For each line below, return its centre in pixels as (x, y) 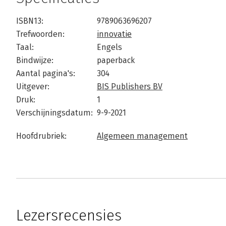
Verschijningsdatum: (54, 113)
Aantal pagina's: (46, 73)
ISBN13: (30, 21)
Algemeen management (142, 136)
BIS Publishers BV (130, 87)
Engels (109, 47)
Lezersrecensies (69, 215)
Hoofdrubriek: (41, 136)
